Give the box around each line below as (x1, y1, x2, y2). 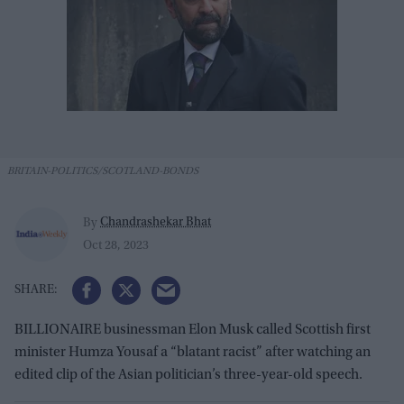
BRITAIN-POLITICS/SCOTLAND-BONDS (7, 166, 198, 178)
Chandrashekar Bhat (100, 216, 211, 229)
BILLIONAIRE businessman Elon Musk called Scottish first (14, 323, 371, 338)
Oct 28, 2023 (83, 239, 149, 252)
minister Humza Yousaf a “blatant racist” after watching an (14, 345, 371, 361)
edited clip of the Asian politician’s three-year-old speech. (14, 368, 363, 383)
